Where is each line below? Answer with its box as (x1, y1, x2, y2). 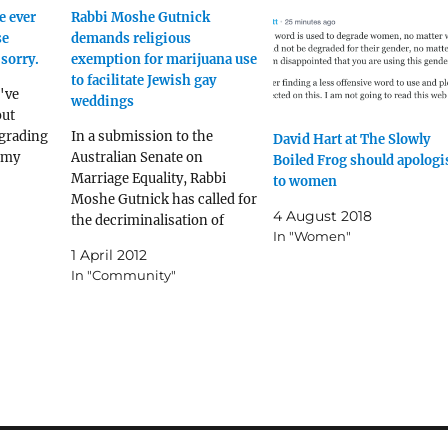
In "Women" (272, 227, 351, 244)
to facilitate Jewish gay (70, 72, 216, 90)
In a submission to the (70, 128, 213, 146)
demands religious (70, 30, 191, 48)
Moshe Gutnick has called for (70, 191, 257, 209)
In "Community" (70, 267, 176, 284)
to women (272, 172, 337, 190)
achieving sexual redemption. (70, 296, 258, 314)
